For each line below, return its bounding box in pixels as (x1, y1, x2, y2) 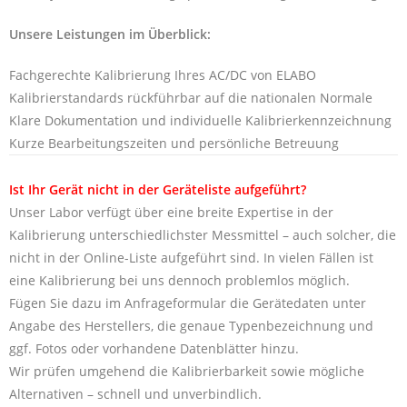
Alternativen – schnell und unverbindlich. (9, 384, 262, 402)
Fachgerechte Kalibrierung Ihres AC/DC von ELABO (9, 65, 316, 84)
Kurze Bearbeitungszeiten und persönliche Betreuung (9, 134, 339, 152)
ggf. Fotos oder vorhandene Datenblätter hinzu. (9, 339, 299, 357)
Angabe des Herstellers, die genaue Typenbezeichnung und (9, 316, 373, 334)
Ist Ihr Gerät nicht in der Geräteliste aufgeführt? (9, 180, 306, 198)
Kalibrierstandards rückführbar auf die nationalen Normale (9, 88, 372, 106)
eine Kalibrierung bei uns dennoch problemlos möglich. (9, 271, 350, 289)
